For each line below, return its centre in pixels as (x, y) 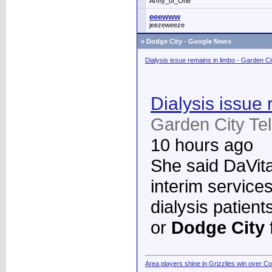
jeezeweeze (167, 25)
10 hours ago (202, 145)
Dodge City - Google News (189, 41)
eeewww (165, 17)
